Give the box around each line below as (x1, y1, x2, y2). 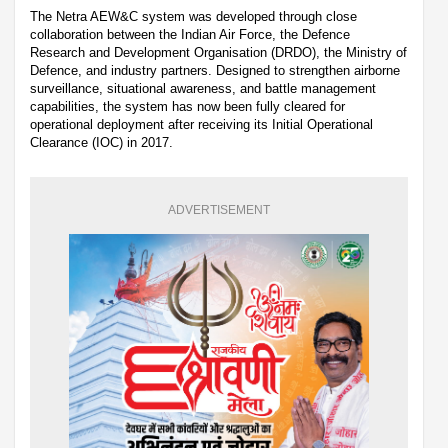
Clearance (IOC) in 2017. (30, 134, 173, 150)
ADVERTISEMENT (168, 202, 270, 217)
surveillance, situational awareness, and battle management (30, 80, 376, 96)
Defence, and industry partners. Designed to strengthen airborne (30, 62, 400, 78)
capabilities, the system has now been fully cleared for (30, 98, 345, 114)
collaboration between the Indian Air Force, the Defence (30, 26, 350, 42)
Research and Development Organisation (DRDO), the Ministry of (30, 44, 407, 60)
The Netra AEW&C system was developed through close (30, 8, 357, 24)
